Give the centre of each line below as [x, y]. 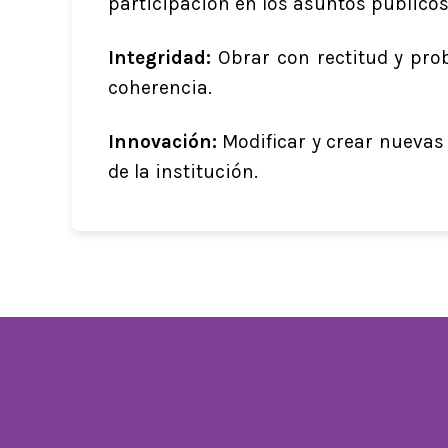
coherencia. [159, 88]
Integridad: [159, 58]
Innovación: [162, 142]
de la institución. [182, 172]
